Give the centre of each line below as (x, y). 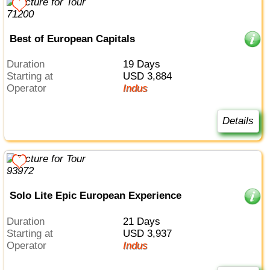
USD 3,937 (151, 233)
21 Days (144, 221)
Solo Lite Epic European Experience (95, 196)
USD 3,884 (151, 76)
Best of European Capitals (72, 39)
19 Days (144, 64)
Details (238, 121)
